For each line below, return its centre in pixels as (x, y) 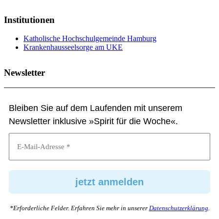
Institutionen (29, 20)
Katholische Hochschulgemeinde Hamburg (90, 39)
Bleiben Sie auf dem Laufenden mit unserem (96, 108)
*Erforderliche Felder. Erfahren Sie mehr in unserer (79, 208)
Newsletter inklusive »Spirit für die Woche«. (93, 121)
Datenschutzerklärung (178, 208)
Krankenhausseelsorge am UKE (73, 47)
